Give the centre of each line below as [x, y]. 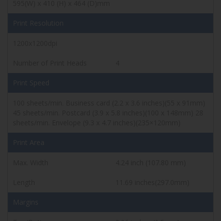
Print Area [29, 142]
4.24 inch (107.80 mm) [151, 162]
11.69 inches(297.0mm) [152, 182]
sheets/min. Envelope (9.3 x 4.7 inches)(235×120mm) [97, 122]
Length [24, 182]
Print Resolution [38, 23]
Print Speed [31, 82]
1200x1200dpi [35, 43]
